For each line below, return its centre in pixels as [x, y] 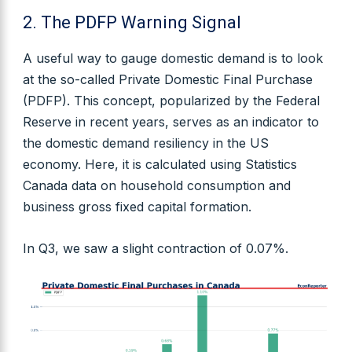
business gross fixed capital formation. [137, 206]
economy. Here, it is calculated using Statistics [159, 164]
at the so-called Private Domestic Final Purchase [167, 79]
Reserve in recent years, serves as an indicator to [170, 121]
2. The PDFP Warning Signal [132, 22]
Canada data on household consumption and [156, 185]
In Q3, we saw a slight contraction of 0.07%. [155, 248]
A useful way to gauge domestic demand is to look [172, 58]
